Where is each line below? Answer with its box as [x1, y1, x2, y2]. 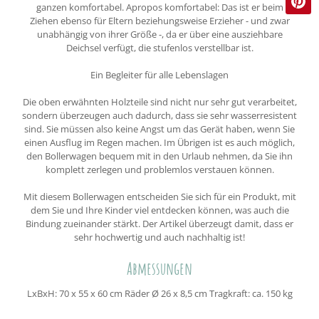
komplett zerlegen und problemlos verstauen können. [45, 163, 274, 177]
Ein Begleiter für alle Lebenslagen [90, 68, 229, 82]
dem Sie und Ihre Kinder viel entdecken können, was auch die [30, 204, 289, 217]
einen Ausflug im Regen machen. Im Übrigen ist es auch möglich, [24, 136, 295, 150]
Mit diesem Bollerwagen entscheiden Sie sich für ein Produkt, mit [23, 190, 296, 204]
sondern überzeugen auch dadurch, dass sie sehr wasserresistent [22, 109, 297, 122]
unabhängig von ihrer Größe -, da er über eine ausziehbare [36, 28, 283, 41]
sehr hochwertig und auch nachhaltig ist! [74, 231, 245, 244]
